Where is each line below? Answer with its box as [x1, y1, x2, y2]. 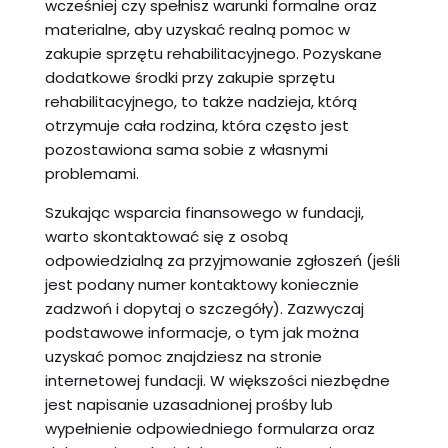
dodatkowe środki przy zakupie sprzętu [44, 66, 335, 88]
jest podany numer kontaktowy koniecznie [44, 273, 359, 295]
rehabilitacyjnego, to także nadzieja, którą [44, 90, 357, 112]
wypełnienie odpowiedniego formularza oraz [44, 417, 375, 439]
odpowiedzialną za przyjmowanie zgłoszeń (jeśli [44, 249, 400, 271]
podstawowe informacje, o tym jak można [44, 321, 359, 343]
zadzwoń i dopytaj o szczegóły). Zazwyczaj [44, 297, 364, 319]
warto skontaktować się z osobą [44, 225, 288, 247]
